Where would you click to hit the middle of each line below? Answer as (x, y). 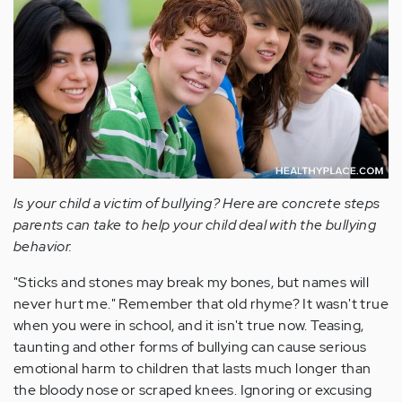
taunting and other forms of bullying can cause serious (190, 346)
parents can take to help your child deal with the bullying (195, 224)
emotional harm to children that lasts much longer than (192, 368)
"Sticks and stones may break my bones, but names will (192, 282)
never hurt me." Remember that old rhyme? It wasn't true (201, 303)
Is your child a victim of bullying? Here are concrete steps (197, 203)
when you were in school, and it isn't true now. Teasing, (189, 325)
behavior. (43, 246)
